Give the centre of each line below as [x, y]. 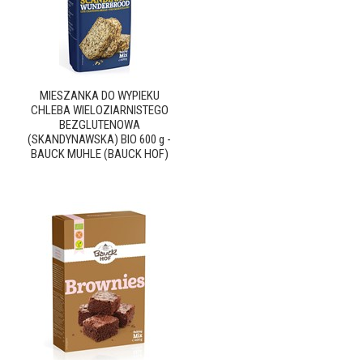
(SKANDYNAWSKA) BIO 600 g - [99, 139]
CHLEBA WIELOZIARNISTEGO [99, 110]
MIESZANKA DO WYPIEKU [99, 96]
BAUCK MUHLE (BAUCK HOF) [99, 154]
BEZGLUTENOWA [99, 125]
